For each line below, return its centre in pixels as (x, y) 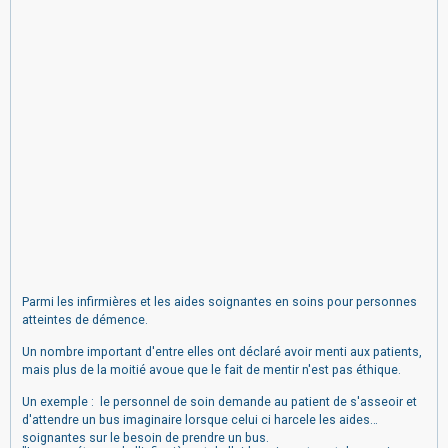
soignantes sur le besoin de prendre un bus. (145, 437)
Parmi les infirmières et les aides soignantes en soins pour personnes (219, 301)
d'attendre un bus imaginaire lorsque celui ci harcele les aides (195, 419)
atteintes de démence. (86, 319)
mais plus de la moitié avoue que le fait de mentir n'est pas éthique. (212, 369)
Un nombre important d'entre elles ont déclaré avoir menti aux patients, (221, 351)
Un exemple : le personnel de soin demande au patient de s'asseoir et (219, 401)
